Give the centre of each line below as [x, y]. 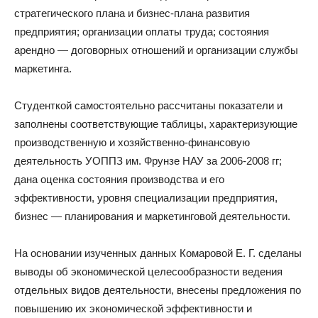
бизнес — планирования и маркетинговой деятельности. [152, 216]
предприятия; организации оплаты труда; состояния [142, 32]
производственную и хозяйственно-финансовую [132, 143]
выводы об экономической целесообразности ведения [148, 272]
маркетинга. [43, 69]
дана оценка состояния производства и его [119, 180]
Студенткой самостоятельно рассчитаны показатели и [148, 106]
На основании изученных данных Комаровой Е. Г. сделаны [158, 253]
